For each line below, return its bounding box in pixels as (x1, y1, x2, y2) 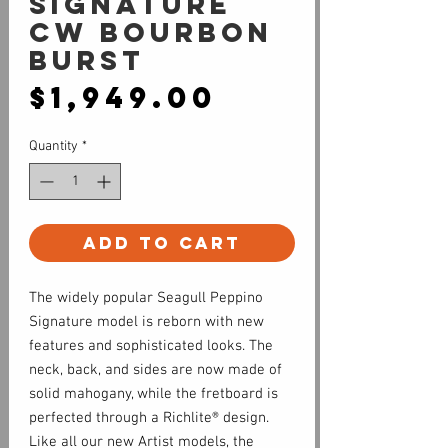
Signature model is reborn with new (29, 313, 264, 332)
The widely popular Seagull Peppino (29, 289, 263, 308)
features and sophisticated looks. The (29, 337, 273, 356)
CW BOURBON (29, 15, 273, 50)
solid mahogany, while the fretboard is (29, 385, 278, 404)
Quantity (29, 138, 78, 156)
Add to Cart (83, 232, 241, 255)
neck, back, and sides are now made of (29, 361, 282, 380)
